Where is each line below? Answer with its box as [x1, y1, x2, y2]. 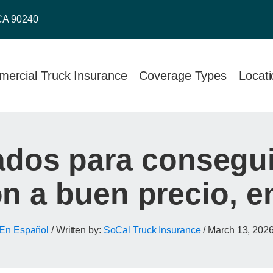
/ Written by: [49, 225, 104, 235]
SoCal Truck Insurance [103, 225, 201, 235]
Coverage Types [139, 69, 227, 82]
